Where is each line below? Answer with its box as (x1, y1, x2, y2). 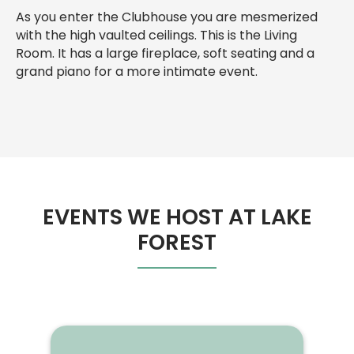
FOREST (137, 227, 217, 258)
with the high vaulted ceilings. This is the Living (16, 26, 297, 45)
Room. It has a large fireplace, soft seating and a (16, 44, 314, 63)
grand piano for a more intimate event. (16, 62, 258, 81)
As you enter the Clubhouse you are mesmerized (16, 8, 318, 27)
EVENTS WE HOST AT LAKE (42, 201, 312, 233)
